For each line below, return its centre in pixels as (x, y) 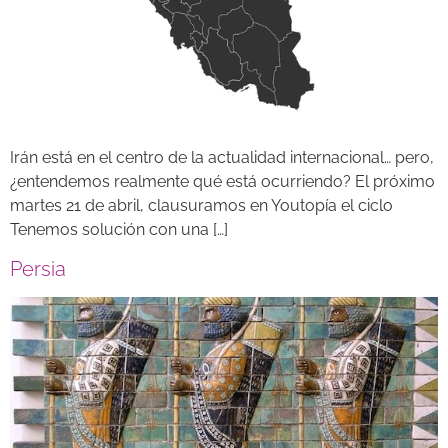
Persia (38, 268)
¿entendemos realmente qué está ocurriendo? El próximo (222, 182)
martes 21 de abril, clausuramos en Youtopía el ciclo (201, 206)
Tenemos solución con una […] (119, 230)
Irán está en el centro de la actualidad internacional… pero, (222, 158)
